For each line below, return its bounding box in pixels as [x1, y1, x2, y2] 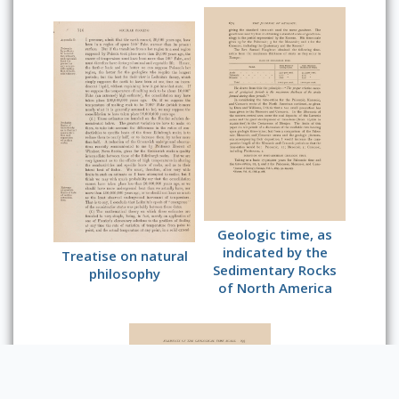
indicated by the [222, 243, 328, 262]
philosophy [88, 265, 160, 283]
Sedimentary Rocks [213, 261, 337, 280]
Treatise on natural [61, 247, 188, 265]
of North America [217, 279, 332, 297]
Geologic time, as [217, 225, 332, 244]
